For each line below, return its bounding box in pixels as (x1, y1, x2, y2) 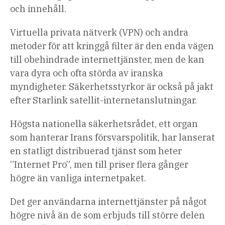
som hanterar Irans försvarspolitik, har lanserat (10, 132, 215, 144)
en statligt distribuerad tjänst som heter (10, 145, 182, 157)
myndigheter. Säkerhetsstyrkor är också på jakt (10, 81, 213, 93)
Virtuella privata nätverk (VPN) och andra (10, 27, 188, 39)
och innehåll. (10, 3, 66, 15)
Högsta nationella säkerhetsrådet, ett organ (10, 118, 198, 130)
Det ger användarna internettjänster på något (10, 196, 207, 208)
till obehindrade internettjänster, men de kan (10, 54, 204, 66)
